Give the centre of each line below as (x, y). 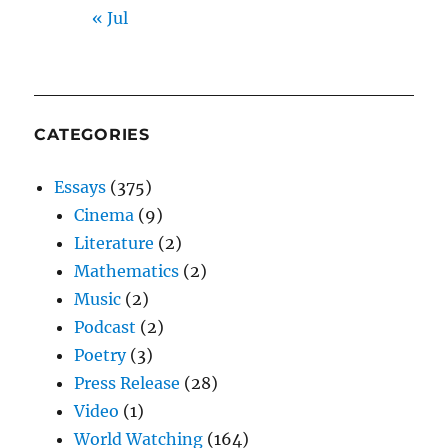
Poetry (100, 355)
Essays (80, 187)
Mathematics (127, 271)
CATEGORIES (92, 135)
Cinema (104, 215)
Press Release (127, 383)
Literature (114, 243)
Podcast (105, 327)
